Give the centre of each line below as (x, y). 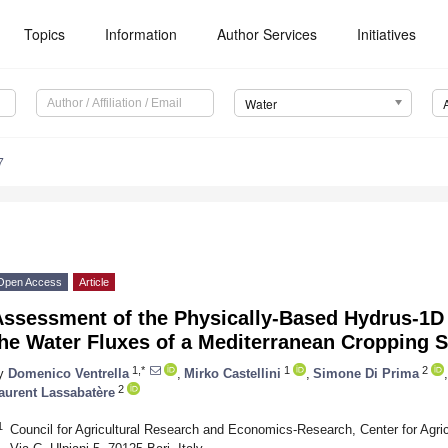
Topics (45, 34)
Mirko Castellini (232, 373)
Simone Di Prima (366, 373)
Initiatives (387, 34)
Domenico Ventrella (68, 373)
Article (94, 282)
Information (141, 34)
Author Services (267, 34)
